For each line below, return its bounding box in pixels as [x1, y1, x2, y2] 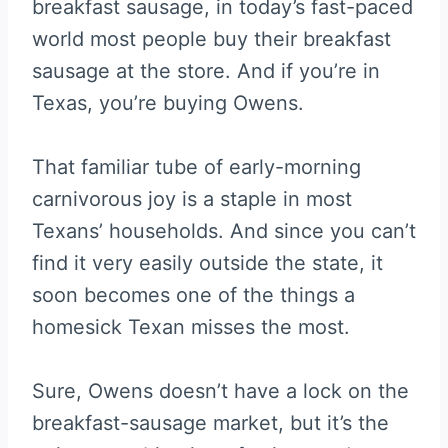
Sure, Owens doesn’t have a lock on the [32, 378, 409, 403]
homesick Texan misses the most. [32, 314, 350, 339]
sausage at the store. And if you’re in [32, 58, 380, 83]
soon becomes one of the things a [32, 282, 355, 307]
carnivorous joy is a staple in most [32, 186, 352, 211]
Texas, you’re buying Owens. [32, 90, 304, 115]
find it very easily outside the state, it [32, 250, 383, 275]
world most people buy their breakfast [32, 26, 391, 51]
